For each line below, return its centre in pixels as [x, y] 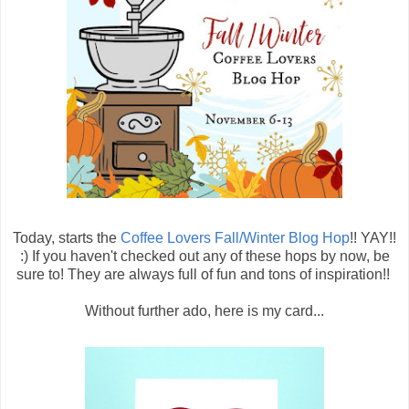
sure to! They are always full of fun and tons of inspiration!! [204, 275]
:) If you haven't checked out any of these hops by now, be [204, 257]
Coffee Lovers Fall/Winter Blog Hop [235, 238]
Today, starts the [67, 238]
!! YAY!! [373, 238]
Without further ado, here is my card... [204, 311]
